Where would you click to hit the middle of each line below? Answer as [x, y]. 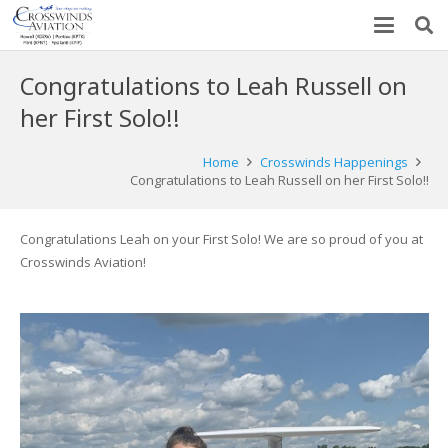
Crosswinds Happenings [333, 162]
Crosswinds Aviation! [82, 262]
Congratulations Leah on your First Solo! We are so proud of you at [221, 239]
